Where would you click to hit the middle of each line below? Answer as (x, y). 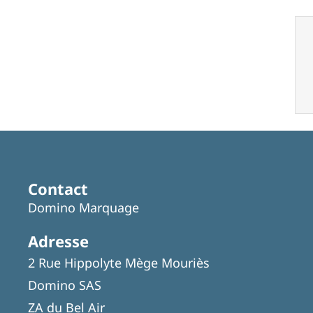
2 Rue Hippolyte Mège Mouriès (119, 262)
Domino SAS (65, 285)
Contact (58, 188)
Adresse (58, 241)
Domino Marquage (83, 207)
